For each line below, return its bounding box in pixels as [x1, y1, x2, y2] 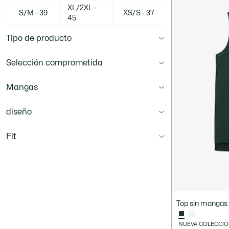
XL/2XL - [67, 5, 97, 11]
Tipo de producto [6, 34, 72, 42]
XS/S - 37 [123, 10, 154, 16]
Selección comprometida [6, 59, 103, 67]
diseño [6, 108, 32, 116]
